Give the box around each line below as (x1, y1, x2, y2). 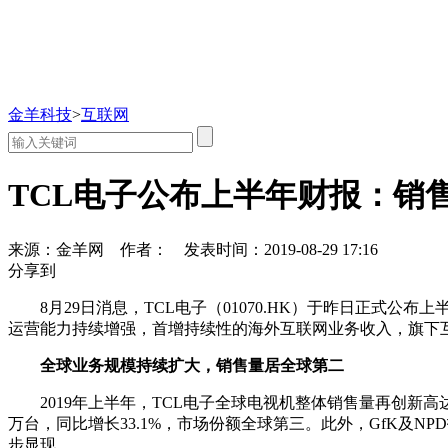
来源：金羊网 (8, 240, 104, 258)
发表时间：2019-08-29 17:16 (184, 240, 378, 258)
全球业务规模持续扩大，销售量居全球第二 (40, 356, 344, 374)
